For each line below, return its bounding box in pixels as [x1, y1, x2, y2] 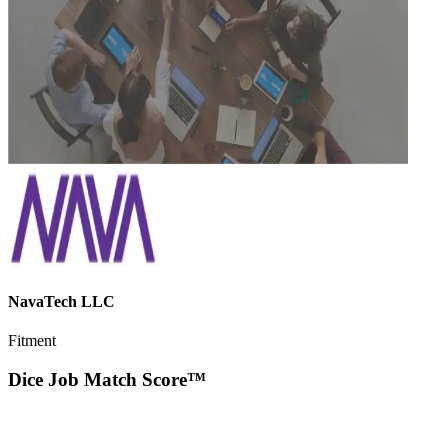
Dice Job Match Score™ [8, 369, 206, 391]
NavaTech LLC [8, 293, 115, 311]
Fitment [8, 332, 56, 350]
